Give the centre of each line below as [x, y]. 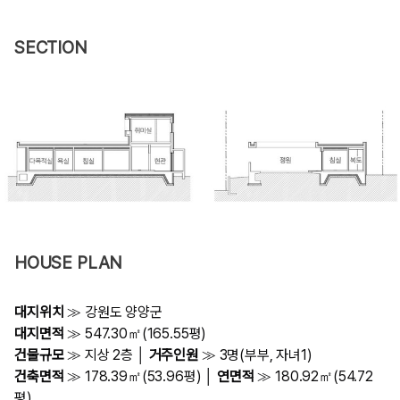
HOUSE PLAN [69, 262]
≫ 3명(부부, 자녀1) [255, 354]
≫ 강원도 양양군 [113, 312]
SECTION [51, 47]
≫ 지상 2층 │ [106, 354]
